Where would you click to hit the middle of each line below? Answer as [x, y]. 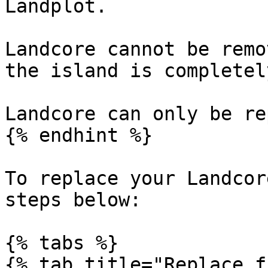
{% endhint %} [79, 135]
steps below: [73, 200]
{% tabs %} [62, 243]
